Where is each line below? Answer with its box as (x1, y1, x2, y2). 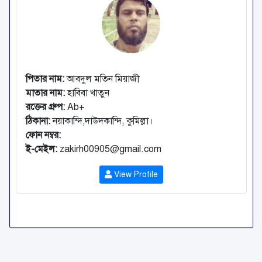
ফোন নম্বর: (25, 129, 61, 141)
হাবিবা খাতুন (64, 87, 109, 99)
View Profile (111, 170, 158, 180)
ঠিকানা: (25, 115, 50, 127)
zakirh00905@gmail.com (57, 143, 161, 155)
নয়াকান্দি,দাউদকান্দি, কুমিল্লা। (50, 115, 153, 127)
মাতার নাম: (25, 87, 65, 99)
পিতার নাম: (25, 73, 64, 85)
